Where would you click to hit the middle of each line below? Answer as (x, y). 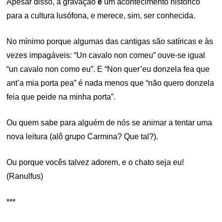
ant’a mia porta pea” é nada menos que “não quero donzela (111, 83)
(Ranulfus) (25, 176)
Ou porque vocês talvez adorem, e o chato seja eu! (95, 162)
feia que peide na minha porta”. (61, 97)
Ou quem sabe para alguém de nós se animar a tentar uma (110, 123)
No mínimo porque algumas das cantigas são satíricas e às (110, 41)
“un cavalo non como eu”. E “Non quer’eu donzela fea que (108, 69)
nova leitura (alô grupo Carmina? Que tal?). (83, 137)
